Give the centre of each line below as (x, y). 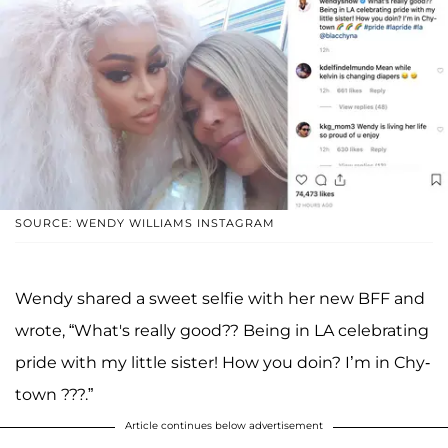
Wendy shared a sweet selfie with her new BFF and (220, 299)
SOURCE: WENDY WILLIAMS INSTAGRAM (145, 223)
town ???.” (54, 395)
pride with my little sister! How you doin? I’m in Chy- (222, 363)
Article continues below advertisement (224, 426)
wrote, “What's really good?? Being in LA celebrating (222, 331)
